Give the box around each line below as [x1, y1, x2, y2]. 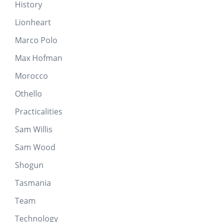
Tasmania [15, 177, 51, 188]
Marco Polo [15, 34, 57, 46]
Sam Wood [15, 141, 55, 153]
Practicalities [15, 106, 62, 117]
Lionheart [15, 16, 51, 28]
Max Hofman [15, 52, 62, 63]
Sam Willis [15, 123, 53, 135]
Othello [15, 88, 42, 99]
